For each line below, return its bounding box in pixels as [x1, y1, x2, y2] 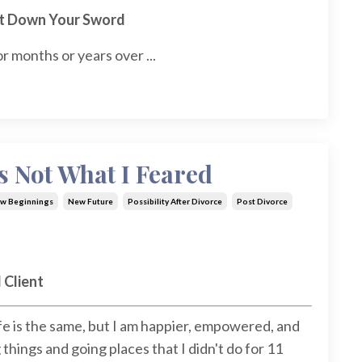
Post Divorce [236, 196, 288, 207]
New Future [67, 196, 113, 207]
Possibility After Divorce [127, 196, 222, 207]
